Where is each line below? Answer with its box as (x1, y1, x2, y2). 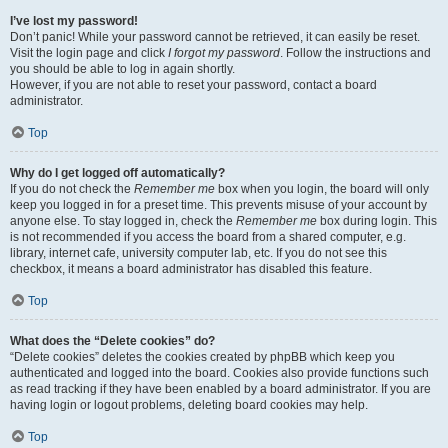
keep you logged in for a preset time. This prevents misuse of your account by (10, 198, 427, 212)
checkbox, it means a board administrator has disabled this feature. (10, 262, 372, 276)
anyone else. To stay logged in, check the (10, 214, 236, 228)
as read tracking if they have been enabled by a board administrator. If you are (10, 382, 431, 396)
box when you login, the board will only (215, 182, 429, 196)
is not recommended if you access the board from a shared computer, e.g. (10, 230, 406, 244)
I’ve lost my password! (10, 14, 138, 28)
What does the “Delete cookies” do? (10, 334, 215, 348)
